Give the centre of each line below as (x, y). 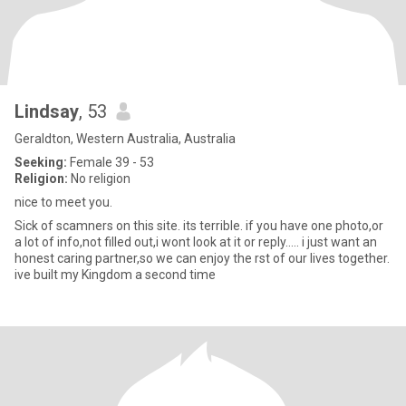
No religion (99, 179)
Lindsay (47, 111)
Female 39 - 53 (111, 162)
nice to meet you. (63, 202)
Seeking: (41, 162)
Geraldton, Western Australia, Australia (125, 139)
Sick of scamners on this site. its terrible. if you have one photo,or (199, 226)
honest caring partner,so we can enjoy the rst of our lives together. (202, 258)
